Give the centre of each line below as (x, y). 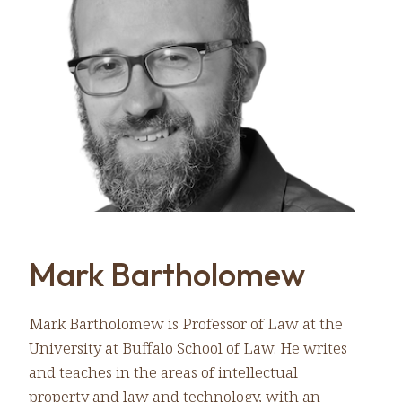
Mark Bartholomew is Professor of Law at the (186, 323)
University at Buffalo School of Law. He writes (188, 347)
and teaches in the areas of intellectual (163, 371)
